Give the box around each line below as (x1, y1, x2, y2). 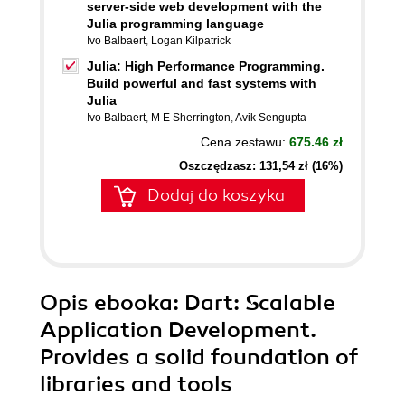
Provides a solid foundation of (40, 344, 358, 371)
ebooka (94, 289, 173, 316)
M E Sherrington (151, 111, 231, 124)
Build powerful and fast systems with (87, 76, 316, 90)
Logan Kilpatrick (151, 34, 231, 47)
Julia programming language (87, 16, 264, 31)
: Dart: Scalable (173, 289, 335, 316)
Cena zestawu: (201, 135, 289, 149)
